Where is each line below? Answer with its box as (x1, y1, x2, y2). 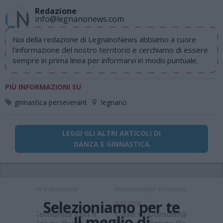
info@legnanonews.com (35, 13, 124, 25)
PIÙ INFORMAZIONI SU (5, 82, 81, 92)
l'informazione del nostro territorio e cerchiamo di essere (12, 45, 208, 55)
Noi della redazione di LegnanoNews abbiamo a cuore (12, 34, 196, 45)
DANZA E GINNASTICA (73, 139, 150, 149)
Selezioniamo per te (43, 197, 180, 218)
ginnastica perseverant (14, 98, 87, 108)
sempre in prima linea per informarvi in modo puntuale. (12, 55, 198, 66)
